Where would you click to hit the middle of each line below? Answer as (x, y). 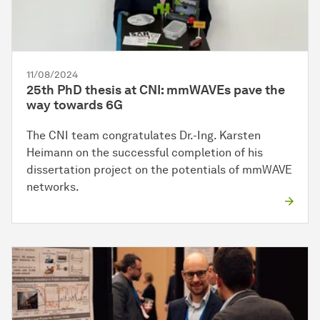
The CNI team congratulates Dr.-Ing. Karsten (144, 136)
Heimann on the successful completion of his (145, 153)
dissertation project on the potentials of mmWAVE (159, 170)
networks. (53, 187)
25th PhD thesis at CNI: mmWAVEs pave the (156, 90)
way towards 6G (75, 105)
